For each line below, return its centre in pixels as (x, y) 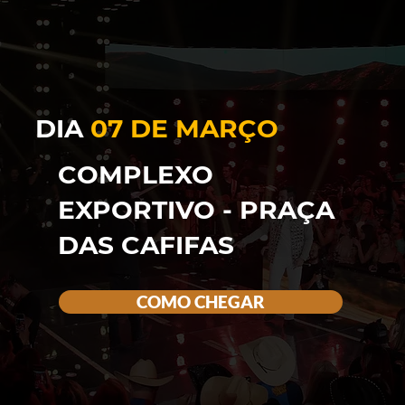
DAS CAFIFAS (146, 245)
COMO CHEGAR (200, 301)
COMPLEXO (136, 174)
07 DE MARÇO (185, 128)
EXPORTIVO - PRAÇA (197, 209)
